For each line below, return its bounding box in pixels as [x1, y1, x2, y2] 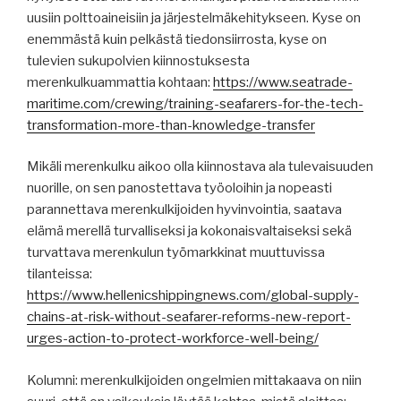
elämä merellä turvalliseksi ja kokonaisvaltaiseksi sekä [27, 223, 352, 240]
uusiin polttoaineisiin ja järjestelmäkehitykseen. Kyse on [27, 9, 361, 26]
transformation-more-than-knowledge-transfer [27, 116, 315, 133]
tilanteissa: [27, 266, 92, 283]
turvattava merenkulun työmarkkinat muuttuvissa [27, 244, 325, 261]
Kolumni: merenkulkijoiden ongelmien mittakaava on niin [27, 371, 362, 388]
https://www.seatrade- [213, 73, 353, 90]
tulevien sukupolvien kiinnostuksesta [27, 52, 250, 69]
